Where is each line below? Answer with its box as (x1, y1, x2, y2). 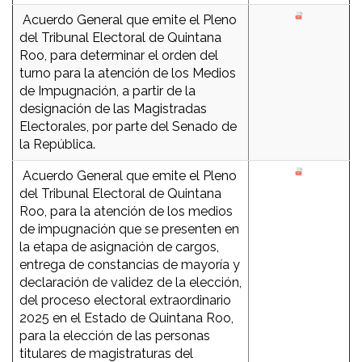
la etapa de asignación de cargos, (19, 239, 219, 255)
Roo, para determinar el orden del (19, 48, 218, 64)
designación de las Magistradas (19, 101, 207, 117)
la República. (19, 137, 95, 153)
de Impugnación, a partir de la (19, 83, 196, 99)
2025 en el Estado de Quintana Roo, (19, 310, 234, 326)
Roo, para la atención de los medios (19, 204, 233, 220)
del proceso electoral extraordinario (19, 293, 231, 309)
